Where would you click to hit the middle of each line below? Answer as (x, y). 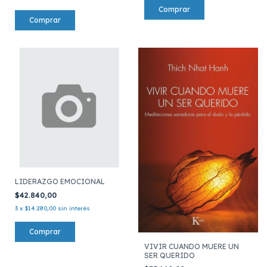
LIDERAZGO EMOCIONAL (60, 182)
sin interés (74, 209)
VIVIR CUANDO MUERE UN (191, 246)
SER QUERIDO (169, 255)
